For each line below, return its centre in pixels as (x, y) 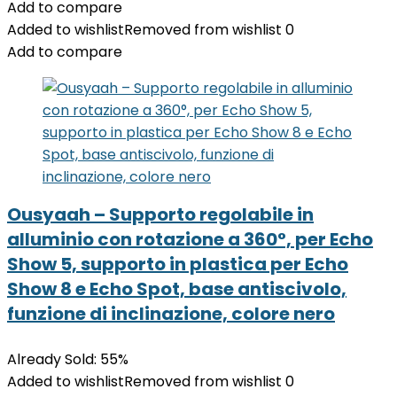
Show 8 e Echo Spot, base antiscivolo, (177, 289)
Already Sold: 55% (68, 359)
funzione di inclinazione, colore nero (171, 314)
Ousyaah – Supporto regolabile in (160, 214)
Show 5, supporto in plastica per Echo (178, 264)
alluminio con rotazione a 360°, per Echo (190, 239)
